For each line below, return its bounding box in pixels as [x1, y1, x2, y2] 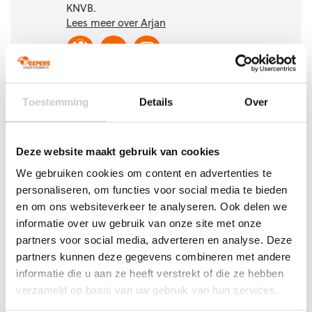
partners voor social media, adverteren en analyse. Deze [16, 233, 292, 246]
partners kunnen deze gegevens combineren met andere [16, 250, 291, 263]
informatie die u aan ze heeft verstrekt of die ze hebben [16, 267, 283, 279]
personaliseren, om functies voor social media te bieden [16, 183, 288, 196]
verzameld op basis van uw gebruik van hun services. [16, 283, 279, 296]
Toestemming [22, 95, 89, 108]
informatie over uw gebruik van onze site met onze [16, 217, 262, 229]
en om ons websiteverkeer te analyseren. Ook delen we [16, 200, 287, 212]
